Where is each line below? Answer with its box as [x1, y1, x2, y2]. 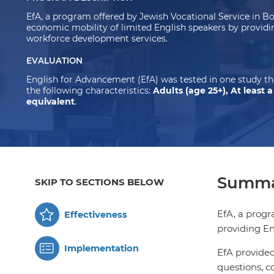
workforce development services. [26, 32, 168, 44]
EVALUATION [26, 55, 83, 65]
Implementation [64, 242, 139, 254]
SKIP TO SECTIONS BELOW [35, 176, 164, 188]
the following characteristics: [26, 84, 154, 96]
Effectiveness [64, 209, 127, 220]
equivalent [26, 95, 75, 107]
